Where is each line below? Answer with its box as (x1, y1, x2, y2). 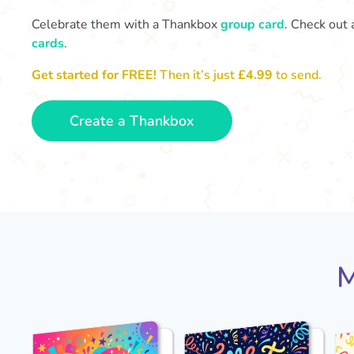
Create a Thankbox (70, 111, 194, 130)
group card (220, 16, 284, 33)
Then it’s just (156, 66, 238, 84)
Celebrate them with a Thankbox (32, 16, 220, 33)
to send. (276, 66, 322, 84)
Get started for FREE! (32, 66, 156, 84)
